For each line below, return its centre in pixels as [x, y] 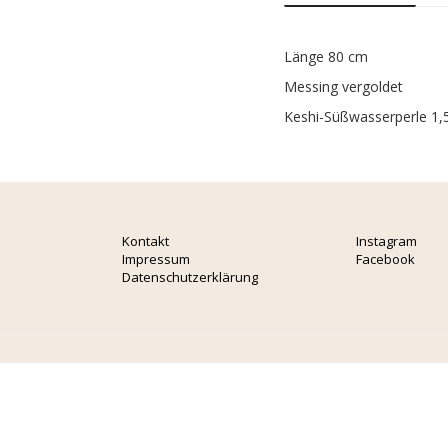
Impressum [156, 259]
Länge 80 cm [326, 56]
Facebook [385, 259]
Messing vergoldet [343, 86]
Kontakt [145, 241]
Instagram [386, 241]
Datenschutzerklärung [190, 277]
